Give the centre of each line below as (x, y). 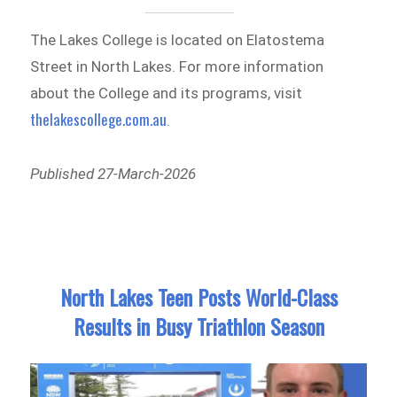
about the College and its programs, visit (167, 93)
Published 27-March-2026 (113, 174)
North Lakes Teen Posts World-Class (198, 297)
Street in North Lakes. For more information (177, 67)
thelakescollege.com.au (99, 120)
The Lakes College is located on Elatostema (178, 40)
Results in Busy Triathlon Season (198, 327)
